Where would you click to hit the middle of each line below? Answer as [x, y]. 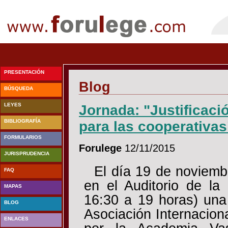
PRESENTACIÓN [24, 72]
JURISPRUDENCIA [27, 153]
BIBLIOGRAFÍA [22, 121]
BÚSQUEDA [19, 88]
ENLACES [16, 219]
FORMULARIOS [23, 137]
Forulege [100, 148]
